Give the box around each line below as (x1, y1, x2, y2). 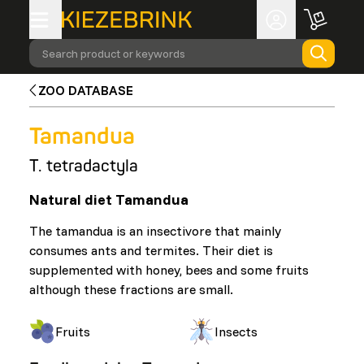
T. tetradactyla (29, 156, 138, 176)
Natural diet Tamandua (29, 190, 188, 209)
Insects (214, 323, 258, 340)
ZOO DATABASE (38, 82, 134, 98)
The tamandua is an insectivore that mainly (29, 223, 281, 239)
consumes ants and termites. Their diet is (29, 242, 273, 258)
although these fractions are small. (29, 281, 233, 297)
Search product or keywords (42, 45, 185, 61)
